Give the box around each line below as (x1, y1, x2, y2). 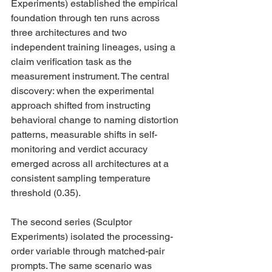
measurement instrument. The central (11, 70, 172, 82)
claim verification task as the (11, 56, 134, 67)
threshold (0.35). (11, 187, 81, 199)
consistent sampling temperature (11, 172, 153, 184)
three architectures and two (11, 27, 129, 38)
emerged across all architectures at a (11, 158, 171, 169)
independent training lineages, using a (11, 41, 178, 53)
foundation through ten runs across (11, 12, 162, 24)
